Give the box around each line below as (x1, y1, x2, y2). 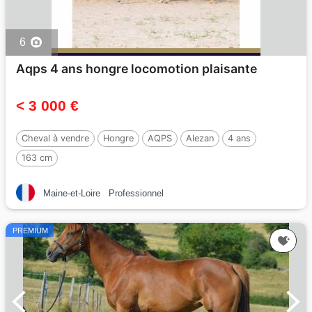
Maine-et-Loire (43, 188, 100, 199)
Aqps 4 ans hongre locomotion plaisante (16, 61, 257, 77)
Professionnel (109, 188, 164, 199)
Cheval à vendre (22, 133, 89, 144)
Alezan (186, 133, 214, 144)
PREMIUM (13, 226, 48, 235)
